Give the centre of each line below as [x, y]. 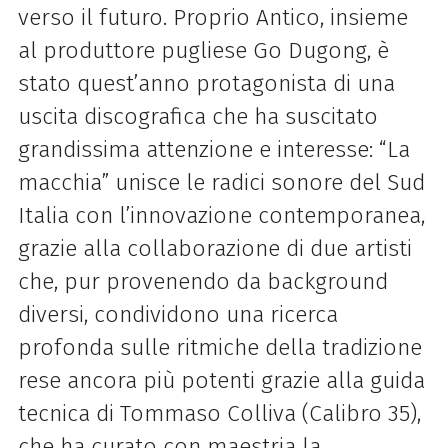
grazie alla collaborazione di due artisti [214, 248]
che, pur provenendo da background [202, 281]
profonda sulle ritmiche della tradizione [219, 347]
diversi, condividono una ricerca [177, 314]
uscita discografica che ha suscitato [197, 116]
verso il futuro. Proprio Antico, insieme [212, 17]
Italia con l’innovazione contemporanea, [221, 215]
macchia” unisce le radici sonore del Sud [221, 182]
